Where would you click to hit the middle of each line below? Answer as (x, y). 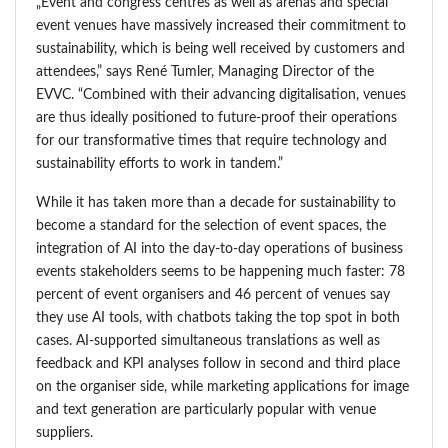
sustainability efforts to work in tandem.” (159, 164)
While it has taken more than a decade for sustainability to (216, 203)
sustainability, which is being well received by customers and (220, 49)
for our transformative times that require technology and (211, 141)
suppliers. (64, 433)
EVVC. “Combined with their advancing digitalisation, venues (221, 95)
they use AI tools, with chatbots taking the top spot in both (218, 318)
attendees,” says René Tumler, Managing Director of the (205, 72)
